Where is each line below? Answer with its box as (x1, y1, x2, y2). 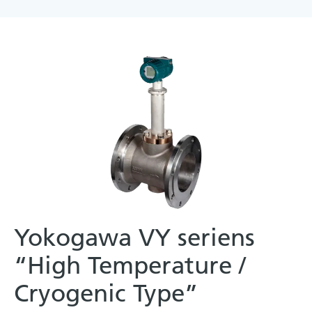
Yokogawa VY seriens (14, 222, 255, 252)
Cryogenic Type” (14, 278, 198, 308)
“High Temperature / (14, 250, 246, 280)
